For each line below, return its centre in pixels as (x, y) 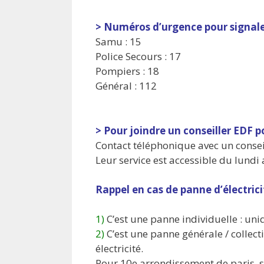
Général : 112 (126, 86)
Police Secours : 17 (138, 57)
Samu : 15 (118, 42)
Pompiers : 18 (127, 71)
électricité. (119, 248)
